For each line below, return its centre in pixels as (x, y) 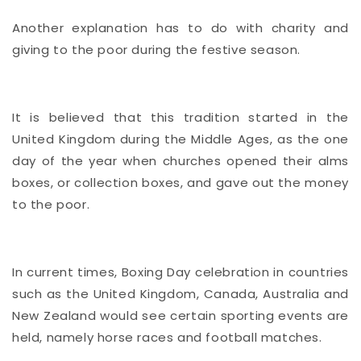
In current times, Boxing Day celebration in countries (180, 272)
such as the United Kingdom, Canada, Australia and (180, 293)
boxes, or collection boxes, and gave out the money (180, 182)
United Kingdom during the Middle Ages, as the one (180, 139)
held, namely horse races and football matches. (167, 337)
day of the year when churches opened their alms (180, 160)
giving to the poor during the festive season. (157, 49)
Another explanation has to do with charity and (180, 27)
